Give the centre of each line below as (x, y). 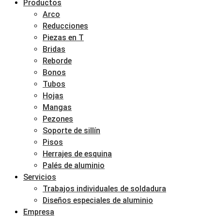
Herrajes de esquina (77, 154)
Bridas (54, 49)
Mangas (57, 107)
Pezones (58, 119)
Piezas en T (63, 38)
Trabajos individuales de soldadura (104, 189)
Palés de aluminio (74, 165)
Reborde (57, 61)
